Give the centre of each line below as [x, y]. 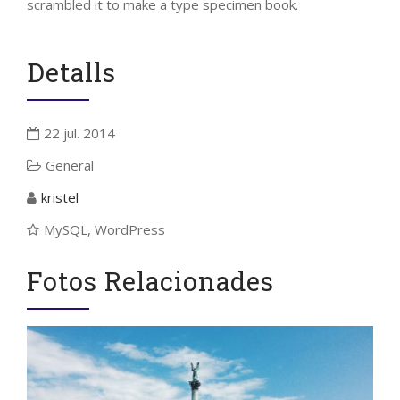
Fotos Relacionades [150, 282]
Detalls [71, 73]
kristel [60, 198]
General [70, 166]
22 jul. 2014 [79, 133]
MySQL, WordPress [104, 230]
